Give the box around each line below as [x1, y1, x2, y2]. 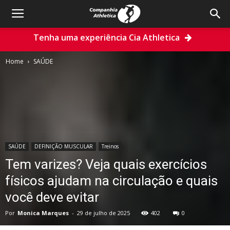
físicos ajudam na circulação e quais [5, 173, 218, 188]
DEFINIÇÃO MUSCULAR [34, 143, 93, 150]
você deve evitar [5, 189, 99, 205]
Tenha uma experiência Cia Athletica [33, 32, 180, 43]
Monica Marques [17, 209, 69, 217]
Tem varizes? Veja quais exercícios [5, 157, 207, 172]
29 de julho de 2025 [77, 209, 130, 217]
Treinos [102, 143, 119, 150]
